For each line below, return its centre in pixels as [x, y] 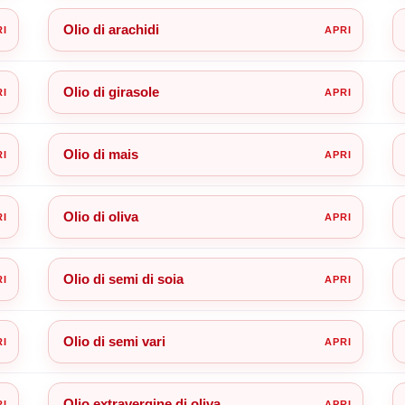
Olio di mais [100, 154]
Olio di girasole [111, 91]
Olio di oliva [100, 216]
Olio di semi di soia [123, 278]
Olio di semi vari [114, 341]
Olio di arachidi [111, 29]
